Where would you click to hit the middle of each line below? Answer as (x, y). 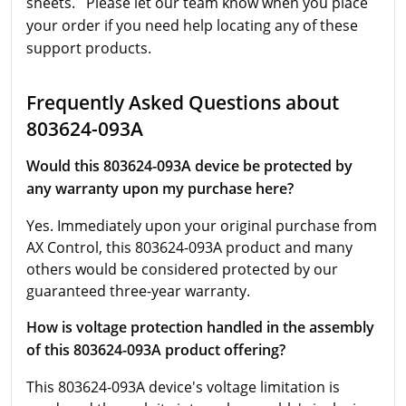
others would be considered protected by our (182, 269)
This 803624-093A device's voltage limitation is (183, 387)
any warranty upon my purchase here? (160, 188)
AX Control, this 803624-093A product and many (189, 247)
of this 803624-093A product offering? (156, 349)
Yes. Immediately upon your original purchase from (202, 225)
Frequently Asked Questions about (183, 101)
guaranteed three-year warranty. (138, 290)
